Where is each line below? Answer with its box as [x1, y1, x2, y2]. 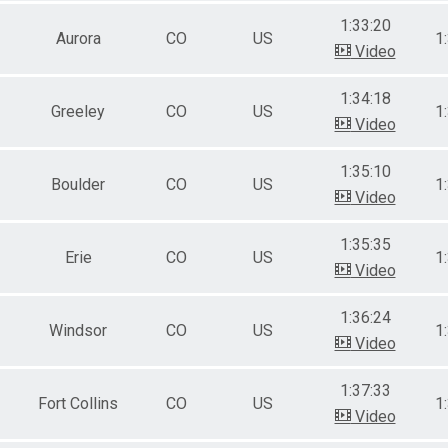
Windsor [49, 320, 107, 340]
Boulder [51, 174, 105, 194]
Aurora [55, 28, 101, 48]
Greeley [51, 101, 105, 121]
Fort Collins [38, 393, 118, 413]
